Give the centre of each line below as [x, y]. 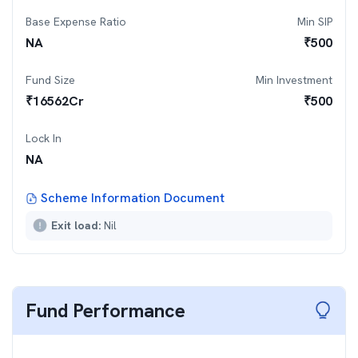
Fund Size [50, 80]
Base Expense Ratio [76, 22]
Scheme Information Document [133, 198]
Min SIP [315, 22]
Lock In [44, 138]
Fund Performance [105, 310]
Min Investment [294, 80]
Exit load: [78, 225]
